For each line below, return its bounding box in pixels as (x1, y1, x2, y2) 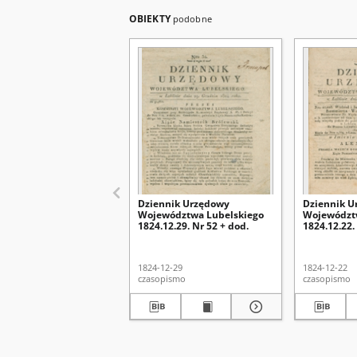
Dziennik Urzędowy (138, 197, 229, 210)
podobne (172, 13, 212, 25)
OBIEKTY (129, 12, 173, 25)
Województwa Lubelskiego (138, 208, 264, 222)
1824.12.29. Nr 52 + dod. (138, 219, 249, 233)
